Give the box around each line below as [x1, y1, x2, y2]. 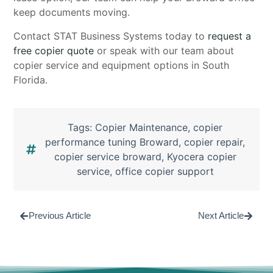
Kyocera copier [166, 151, 236, 163]
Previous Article [29, 210, 91, 221]
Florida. [13, 73, 48, 86]
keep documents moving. [13, 6, 130, 19]
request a [208, 29, 252, 42]
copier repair [184, 136, 243, 149]
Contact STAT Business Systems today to [13, 29, 208, 42]
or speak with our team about [94, 44, 235, 57]
